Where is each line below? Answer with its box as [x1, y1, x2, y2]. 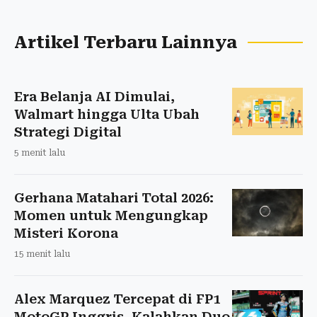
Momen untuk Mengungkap [14, 207, 208, 223]
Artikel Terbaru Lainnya [14, 32, 237, 52]
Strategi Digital [14, 124, 122, 139]
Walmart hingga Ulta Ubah [14, 106, 200, 122]
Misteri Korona [14, 225, 118, 241]
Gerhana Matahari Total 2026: [14, 190, 214, 205]
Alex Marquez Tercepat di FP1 [14, 291, 220, 306]
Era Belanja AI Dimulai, [14, 88, 175, 104]
